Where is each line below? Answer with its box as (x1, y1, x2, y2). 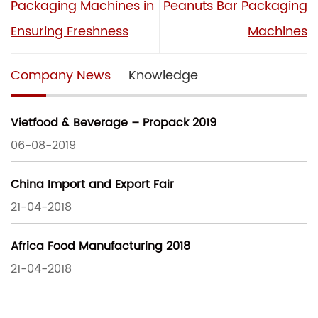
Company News (11, 65, 111, 86)
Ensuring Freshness (11, 21, 128, 42)
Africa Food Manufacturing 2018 (11, 237, 190, 256)
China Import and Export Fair (11, 175, 174, 194)
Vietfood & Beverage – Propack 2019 (11, 114, 216, 133)
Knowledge (128, 65, 198, 86)
